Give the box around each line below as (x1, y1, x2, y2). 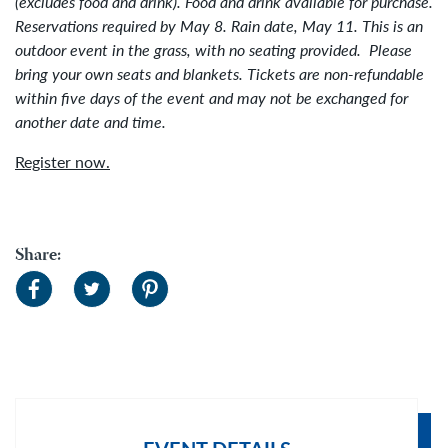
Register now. (15, 150, 110, 174)
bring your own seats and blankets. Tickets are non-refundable (15, 62, 424, 86)
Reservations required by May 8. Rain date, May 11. (15, 14, 362, 38)
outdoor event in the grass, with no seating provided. (15, 38, 369, 62)
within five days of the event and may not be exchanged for (15, 86, 408, 110)
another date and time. (15, 110, 166, 134)
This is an (362, 14, 423, 38)
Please (369, 38, 412, 62)
